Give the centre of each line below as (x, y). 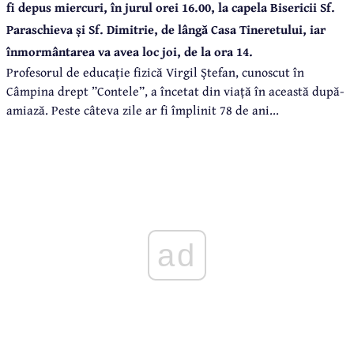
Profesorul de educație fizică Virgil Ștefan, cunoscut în (155, 72)
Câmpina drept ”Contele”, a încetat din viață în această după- (175, 90)
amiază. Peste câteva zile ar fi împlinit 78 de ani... (143, 109)
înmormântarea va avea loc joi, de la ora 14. (130, 51)
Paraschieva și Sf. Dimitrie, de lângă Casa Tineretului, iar (166, 29)
